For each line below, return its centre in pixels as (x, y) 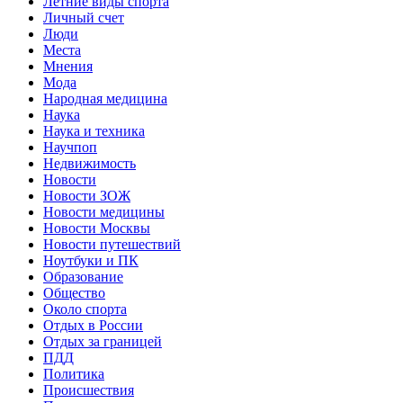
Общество (74, 292)
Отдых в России (93, 325)
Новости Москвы (97, 228)
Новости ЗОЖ (87, 195)
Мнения (68, 66)
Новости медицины (104, 211)
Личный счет (84, 17)
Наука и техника (94, 130)
